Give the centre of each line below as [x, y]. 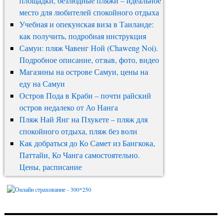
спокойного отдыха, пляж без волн [78, 131]
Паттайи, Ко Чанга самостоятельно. [79, 155]
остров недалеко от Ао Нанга [68, 108]
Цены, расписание [50, 167]
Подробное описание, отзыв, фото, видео [89, 60]
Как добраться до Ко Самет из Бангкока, [87, 143]
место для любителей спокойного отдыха [89, 12]
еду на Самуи [42, 84]
